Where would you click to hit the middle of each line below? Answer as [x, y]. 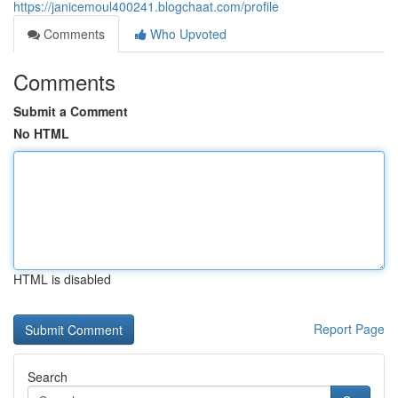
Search [48, 377]
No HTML [41, 133]
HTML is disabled [62, 279]
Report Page [349, 329]
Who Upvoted [187, 34]
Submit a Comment [71, 111]
